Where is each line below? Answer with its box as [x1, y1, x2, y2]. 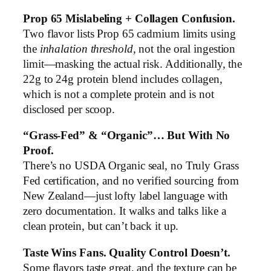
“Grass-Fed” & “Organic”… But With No [23, 129, 230, 142]
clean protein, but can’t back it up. [23, 220, 179, 233]
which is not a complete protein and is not [23, 88, 214, 100]
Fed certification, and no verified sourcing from [23, 175, 240, 188]
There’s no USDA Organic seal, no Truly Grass [23, 160, 239, 172]
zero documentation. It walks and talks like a [23, 205, 226, 218]
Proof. [23, 145, 54, 157]
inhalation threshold [39, 42, 133, 55]
